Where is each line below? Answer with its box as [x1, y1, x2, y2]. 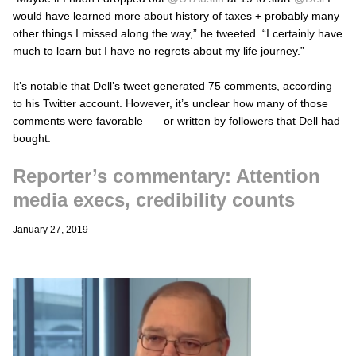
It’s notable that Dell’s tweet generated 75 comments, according [13, 79, 332, 92]
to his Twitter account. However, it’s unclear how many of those [13, 96, 328, 110]
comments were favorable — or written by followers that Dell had [13, 114, 340, 127]
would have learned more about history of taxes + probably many [13, 9, 339, 22]
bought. [13, 131, 51, 145]
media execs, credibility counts [13, 188, 295, 211]
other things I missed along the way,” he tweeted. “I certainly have [13, 26, 342, 40]
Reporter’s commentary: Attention [13, 164, 320, 187]
